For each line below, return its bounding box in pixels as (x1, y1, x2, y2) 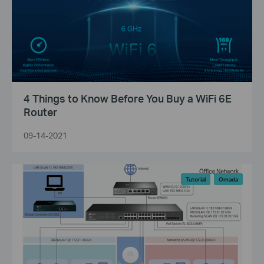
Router (24, 104, 57, 118)
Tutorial (185, 175, 206, 183)
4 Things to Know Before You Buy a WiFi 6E (24, 91, 232, 105)
